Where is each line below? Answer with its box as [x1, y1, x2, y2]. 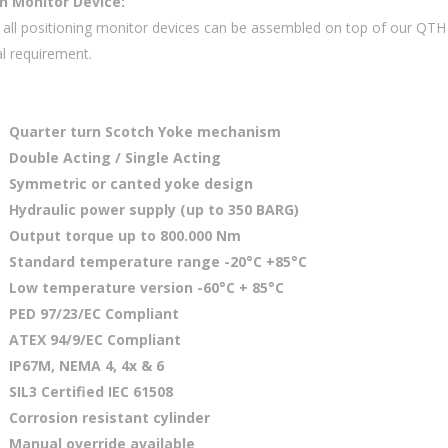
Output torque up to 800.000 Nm [9, 226, 241, 245]
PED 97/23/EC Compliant [9, 304, 179, 323]
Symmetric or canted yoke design [9, 174, 253, 193]
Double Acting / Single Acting [9, 148, 221, 167]
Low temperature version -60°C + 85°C [9, 278, 284, 297]
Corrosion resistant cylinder [9, 408, 210, 427]
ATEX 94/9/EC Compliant [9, 330, 181, 349]
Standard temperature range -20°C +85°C [9, 252, 307, 271]
